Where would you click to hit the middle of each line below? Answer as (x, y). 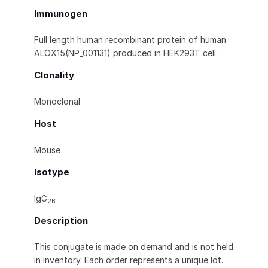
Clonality (54, 75)
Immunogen (61, 14)
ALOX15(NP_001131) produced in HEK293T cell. (126, 53)
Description (61, 221)
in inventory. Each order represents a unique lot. (129, 260)
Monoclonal (57, 102)
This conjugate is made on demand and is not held (134, 247)
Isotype (52, 172)
